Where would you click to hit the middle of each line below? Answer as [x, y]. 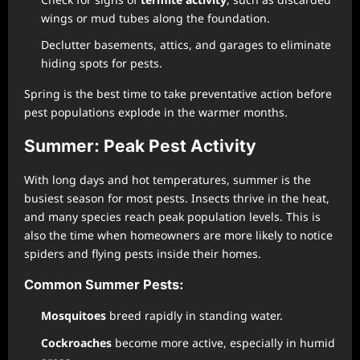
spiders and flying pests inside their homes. [143, 254]
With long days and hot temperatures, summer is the [168, 180]
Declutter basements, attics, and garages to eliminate [186, 45]
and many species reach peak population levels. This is [172, 217]
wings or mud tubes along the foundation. [155, 18]
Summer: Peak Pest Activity [140, 146]
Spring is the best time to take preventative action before [178, 94]
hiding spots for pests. [102, 63]
